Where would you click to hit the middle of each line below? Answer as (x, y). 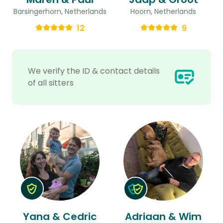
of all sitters (51, 83)
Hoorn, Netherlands (163, 11)
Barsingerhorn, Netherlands (60, 11)
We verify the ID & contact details (94, 71)
